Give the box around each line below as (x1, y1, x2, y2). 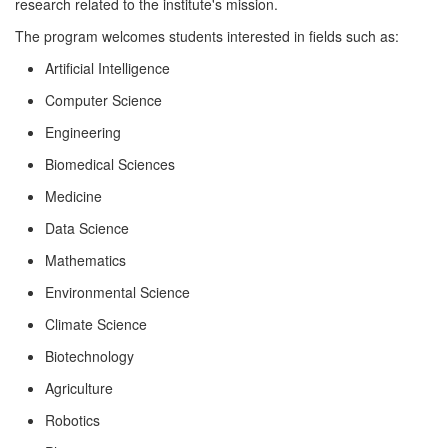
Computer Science (45, 90, 162, 111)
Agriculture (45, 378, 113, 399)
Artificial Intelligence (45, 58, 170, 79)
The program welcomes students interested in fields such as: (15, 26, 399, 47)
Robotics (45, 410, 100, 431)
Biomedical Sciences (45, 154, 175, 175)
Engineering (45, 122, 121, 143)
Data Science (45, 218, 129, 239)
